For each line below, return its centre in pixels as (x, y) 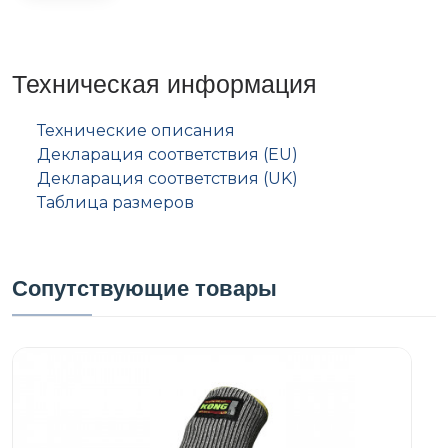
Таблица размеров (115, 202)
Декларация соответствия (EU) (167, 154)
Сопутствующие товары (144, 287)
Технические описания (136, 130)
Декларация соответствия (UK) (167, 178)
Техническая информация (164, 83)
